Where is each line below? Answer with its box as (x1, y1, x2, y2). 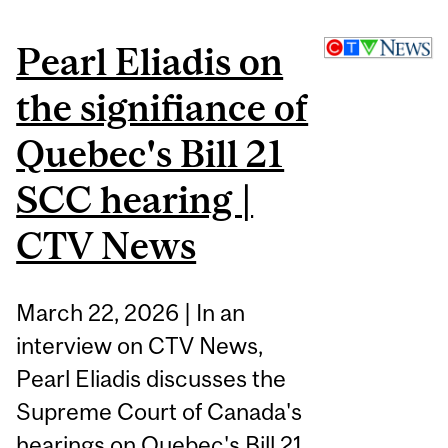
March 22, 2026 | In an (16, 299, 246, 327)
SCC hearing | (16, 178, 254, 222)
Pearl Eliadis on (16, 40, 284, 84)
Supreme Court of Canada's (16, 398, 303, 426)
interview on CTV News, (16, 332, 264, 360)
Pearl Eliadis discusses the (16, 365, 287, 393)
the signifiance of (16, 86, 309, 130)
